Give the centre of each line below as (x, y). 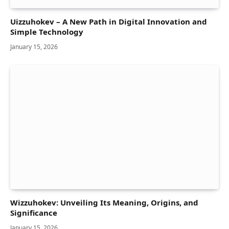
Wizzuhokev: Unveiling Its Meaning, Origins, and (104, 203)
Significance (34, 213)
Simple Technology (47, 32)
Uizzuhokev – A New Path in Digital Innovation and (109, 22)
